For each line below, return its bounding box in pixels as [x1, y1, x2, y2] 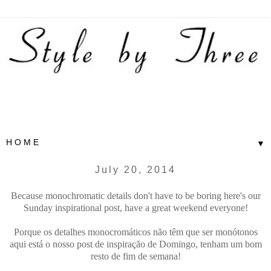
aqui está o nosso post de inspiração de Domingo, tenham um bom [9, 238, 262, 249]
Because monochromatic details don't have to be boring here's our [10, 190, 261, 201]
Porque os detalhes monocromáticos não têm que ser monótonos [13, 226, 258, 237]
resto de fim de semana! [90, 250, 181, 261]
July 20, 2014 [95, 165, 176, 175]
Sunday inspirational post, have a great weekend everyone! [23, 202, 248, 213]
